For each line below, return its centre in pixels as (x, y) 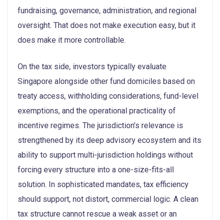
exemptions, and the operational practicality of (97, 110)
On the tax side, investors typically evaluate (92, 66)
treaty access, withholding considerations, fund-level (108, 96)
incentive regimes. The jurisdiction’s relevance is (100, 125)
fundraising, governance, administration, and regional (107, 10)
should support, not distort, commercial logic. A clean (108, 199)
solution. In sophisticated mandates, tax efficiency (103, 184)
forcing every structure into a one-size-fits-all (96, 169)
